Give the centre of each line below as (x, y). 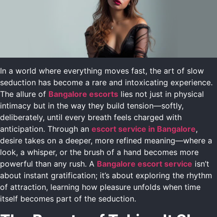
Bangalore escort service (145, 163)
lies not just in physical (161, 94)
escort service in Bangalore (144, 129)
